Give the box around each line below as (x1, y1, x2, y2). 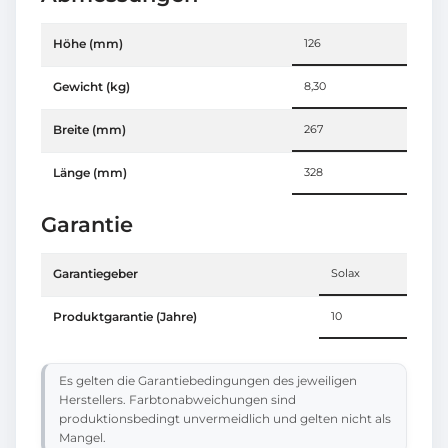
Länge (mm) (53, 164, 127, 180)
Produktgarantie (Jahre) (53, 308, 197, 324)
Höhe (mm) (53, 35, 123, 51)
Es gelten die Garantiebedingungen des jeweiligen (59, 372, 357, 388)
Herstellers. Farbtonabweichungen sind (59, 391, 296, 407)
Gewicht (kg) (53, 78, 130, 94)
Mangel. (59, 429, 106, 445)
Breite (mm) (53, 121, 126, 137)
